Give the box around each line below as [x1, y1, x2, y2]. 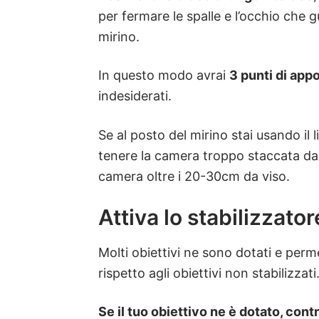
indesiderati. [98, 88, 172, 104]
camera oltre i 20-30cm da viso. [98, 168, 290, 184]
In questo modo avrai [98, 68, 229, 83]
